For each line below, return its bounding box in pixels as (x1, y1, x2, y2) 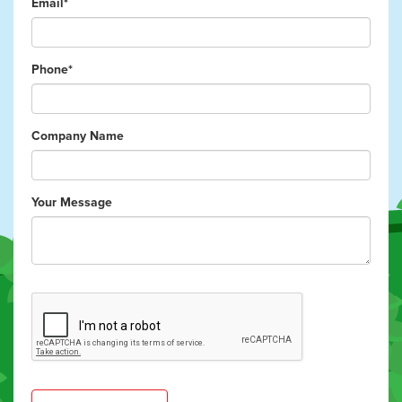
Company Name (31, 127, 124, 144)
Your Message (31, 194, 112, 210)
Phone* (31, 61, 73, 77)
